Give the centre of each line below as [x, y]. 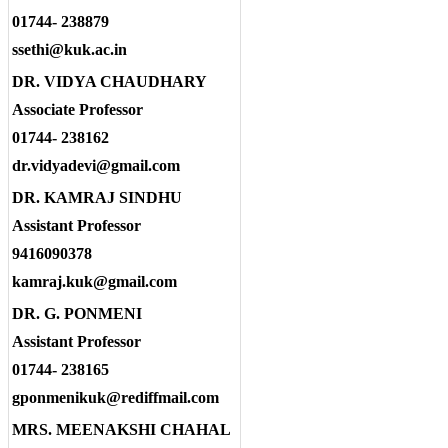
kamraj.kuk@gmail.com [94, 282]
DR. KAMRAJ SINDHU [97, 198]
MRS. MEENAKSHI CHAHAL [121, 430]
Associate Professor [77, 110]
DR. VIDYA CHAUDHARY [109, 82]
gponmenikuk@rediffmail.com [115, 398]
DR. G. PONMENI [77, 314]
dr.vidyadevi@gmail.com [96, 166]
